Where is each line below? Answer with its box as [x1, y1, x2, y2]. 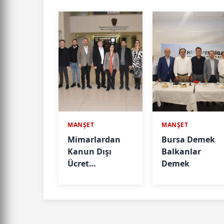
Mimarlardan [67, 134, 120, 145]
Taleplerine [67, 170, 111, 181]
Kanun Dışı [67, 146, 111, 157]
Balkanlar [161, 146, 201, 157]
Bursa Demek [161, 134, 215, 145]
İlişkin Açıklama [67, 182, 132, 193]
